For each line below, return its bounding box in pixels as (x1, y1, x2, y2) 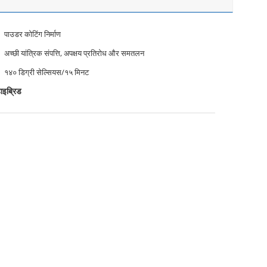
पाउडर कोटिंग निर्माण (4, 29, 61, 39)
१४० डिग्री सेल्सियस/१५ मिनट (4, 67, 89, 77)
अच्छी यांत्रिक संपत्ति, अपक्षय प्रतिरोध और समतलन (4, 48, 144, 58)
